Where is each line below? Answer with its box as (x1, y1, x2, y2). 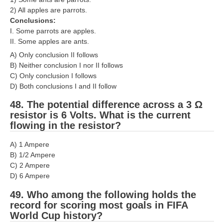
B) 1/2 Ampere (10, 151, 55, 159)
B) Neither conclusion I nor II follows (10, 61, 123, 69)
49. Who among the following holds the (10, 189, 196, 200)
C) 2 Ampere (10, 161, 50, 170)
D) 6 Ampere (10, 172, 50, 180)
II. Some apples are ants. (10, 37, 89, 45)
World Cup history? (10, 210, 103, 221)
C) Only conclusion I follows (10, 71, 97, 80)
